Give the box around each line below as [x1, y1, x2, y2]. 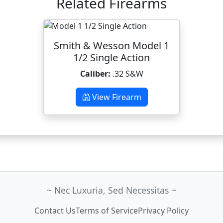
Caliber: [80, 68, 111, 79]
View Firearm [90, 92, 141, 103]
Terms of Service [76, 205, 138, 216]
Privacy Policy [138, 205, 189, 216]
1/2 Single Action [73, 51, 150, 64]
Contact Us [34, 205, 76, 216]
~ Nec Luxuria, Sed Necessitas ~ [47, 184, 176, 196]
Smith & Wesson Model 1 [54, 39, 169, 52]
